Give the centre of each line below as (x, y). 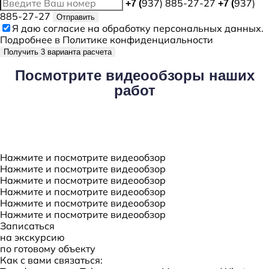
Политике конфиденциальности (138, 40)
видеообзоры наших (178, 75)
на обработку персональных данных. (174, 28)
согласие (64, 28)
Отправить (76, 17)
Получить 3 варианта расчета (58, 52)
